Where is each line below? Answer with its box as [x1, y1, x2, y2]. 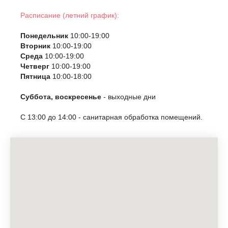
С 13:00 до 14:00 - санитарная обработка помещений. [20, 113, 203, 121]
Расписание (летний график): [20, 11, 119, 19]
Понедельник [20, 32, 68, 40]
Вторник [20, 42, 50, 50]
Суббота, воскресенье [20, 93, 101, 101]
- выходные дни [101, 93, 156, 101]
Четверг [20, 62, 51, 70]
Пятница [20, 72, 50, 80]
